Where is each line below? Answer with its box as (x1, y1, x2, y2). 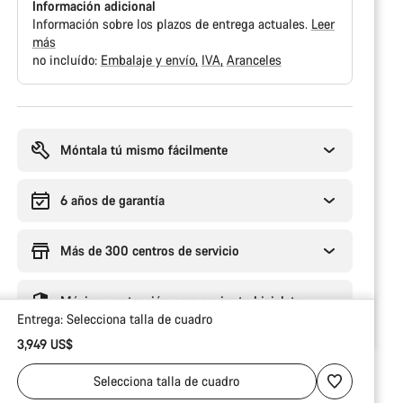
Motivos (15, 105, 61, 122)
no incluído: (31, 51, 101, 68)
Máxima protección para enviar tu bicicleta (59, 292, 301, 309)
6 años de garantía (59, 192, 165, 209)
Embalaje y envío (100, 51, 199, 68)
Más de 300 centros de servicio (59, 242, 239, 259)
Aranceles (226, 51, 282, 68)
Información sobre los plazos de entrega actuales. (31, 15, 311, 32)
